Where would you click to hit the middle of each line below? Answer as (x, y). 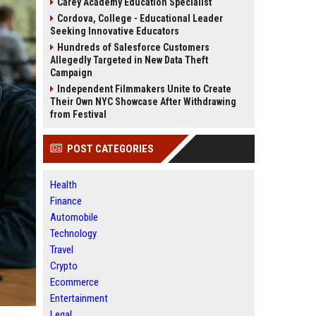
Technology (73, 233)
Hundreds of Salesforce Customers (133, 47)
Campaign (71, 73)
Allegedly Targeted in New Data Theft (129, 60)
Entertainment (79, 298)
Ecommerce (74, 282)
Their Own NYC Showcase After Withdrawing (143, 102)
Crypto (64, 266)
